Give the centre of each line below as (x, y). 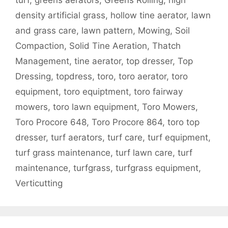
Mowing (154, 31)
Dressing (33, 77)
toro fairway (158, 92)
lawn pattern (107, 31)
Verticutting (39, 183)
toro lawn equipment (95, 107)
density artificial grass (60, 16)
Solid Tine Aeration (108, 46)
